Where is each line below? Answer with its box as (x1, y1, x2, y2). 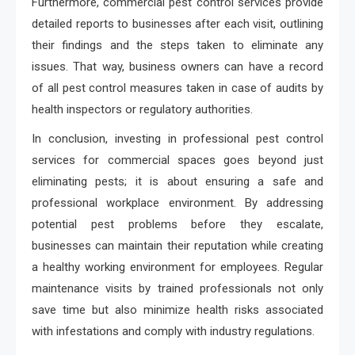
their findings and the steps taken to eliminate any (32, 38, 323, 52)
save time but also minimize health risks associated (32, 303, 323, 317)
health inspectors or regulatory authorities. (32, 102, 253, 116)
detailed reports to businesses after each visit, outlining (32, 17, 323, 31)
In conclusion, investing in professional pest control (32, 132, 323, 146)
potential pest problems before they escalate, (32, 217, 323, 231)
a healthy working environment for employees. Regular (32, 260, 323, 274)
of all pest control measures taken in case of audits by (32, 81, 323, 95)
